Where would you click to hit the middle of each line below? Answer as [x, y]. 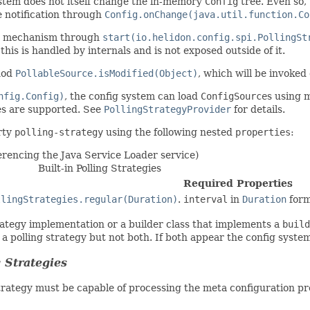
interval [206, 199]
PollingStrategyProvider [167, 109]
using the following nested [169, 132]
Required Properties [238, 183]
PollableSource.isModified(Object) [107, 73]
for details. [258, 109]
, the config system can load [133, 96]
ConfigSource [234, 96]
